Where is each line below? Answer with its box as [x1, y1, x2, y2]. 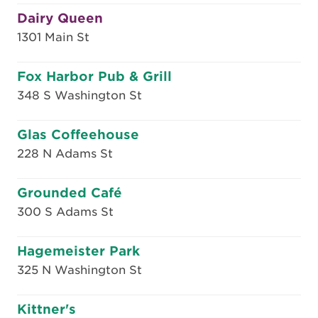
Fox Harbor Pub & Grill [17, 69, 172, 84]
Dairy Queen [17, 11, 103, 26]
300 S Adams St [17, 205, 114, 219]
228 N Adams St [17, 147, 113, 160]
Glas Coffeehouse [17, 127, 139, 142]
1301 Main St [17, 31, 89, 44]
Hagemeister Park [17, 243, 140, 258]
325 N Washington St [17, 263, 142, 277]
